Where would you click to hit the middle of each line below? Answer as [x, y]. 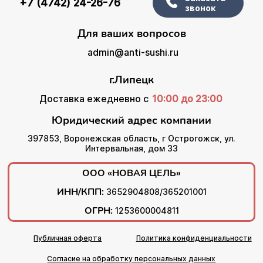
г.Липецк [131, 80]
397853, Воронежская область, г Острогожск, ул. [131, 138]
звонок [200, 8]
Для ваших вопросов [131, 33]
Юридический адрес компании [131, 120]
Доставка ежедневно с [95, 98]
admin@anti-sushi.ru [133, 52]
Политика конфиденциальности [194, 238]
